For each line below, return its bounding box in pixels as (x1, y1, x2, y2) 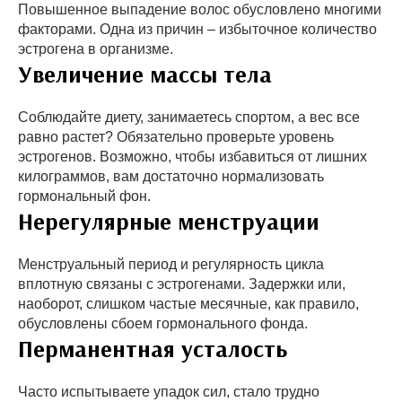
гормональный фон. (18, 188, 151, 204)
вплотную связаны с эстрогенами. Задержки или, (18, 275, 345, 292)
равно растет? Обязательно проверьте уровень (18, 128, 334, 144)
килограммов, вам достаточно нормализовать (18, 168, 324, 184)
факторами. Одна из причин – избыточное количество (18, 21, 377, 37)
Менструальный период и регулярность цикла (18, 256, 324, 272)
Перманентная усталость (18, 333, 287, 363)
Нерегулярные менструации (18, 205, 319, 236)
